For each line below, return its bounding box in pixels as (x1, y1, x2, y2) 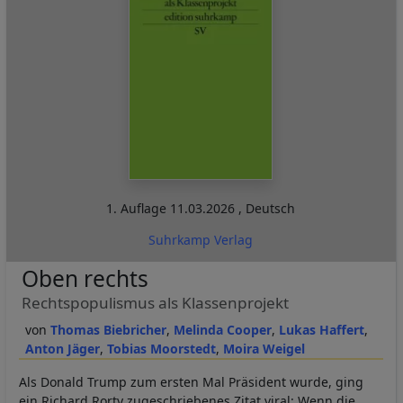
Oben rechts (21, 263, 148, 293)
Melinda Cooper (173, 320, 272, 338)
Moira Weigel (222, 339, 305, 357)
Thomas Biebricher (49, 320, 166, 338)
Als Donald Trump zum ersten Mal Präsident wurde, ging (19, 372, 363, 390)
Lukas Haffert (278, 320, 364, 338)
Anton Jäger (24, 339, 100, 357)
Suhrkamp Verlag (148, 230, 254, 248)
